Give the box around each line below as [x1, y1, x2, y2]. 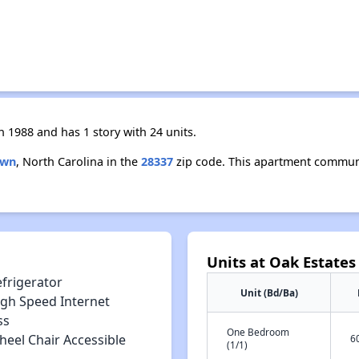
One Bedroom [227, 325, 289, 338]
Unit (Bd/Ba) [240, 286, 298, 299]
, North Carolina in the [15, 154, 141, 169]
